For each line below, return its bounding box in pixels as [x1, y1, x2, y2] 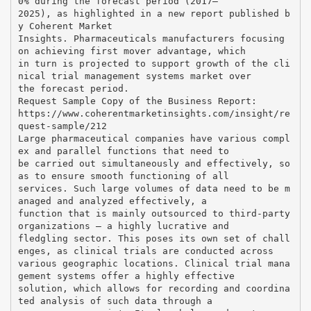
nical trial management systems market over [17, 70, 251, 81]
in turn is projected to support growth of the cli [17, 58, 290, 69]
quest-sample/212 [17, 120, 107, 131]
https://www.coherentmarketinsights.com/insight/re [17, 108, 290, 119]
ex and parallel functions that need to [17, 145, 229, 156]
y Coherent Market [17, 20, 112, 31]
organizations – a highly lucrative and [17, 220, 229, 231]
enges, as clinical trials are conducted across [17, 245, 274, 256]
